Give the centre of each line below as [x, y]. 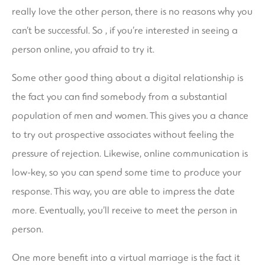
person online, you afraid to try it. [83, 50]
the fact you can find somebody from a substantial [119, 97]
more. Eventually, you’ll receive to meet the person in [125, 211]
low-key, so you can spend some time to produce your [127, 173]
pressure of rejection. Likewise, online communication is [130, 154]
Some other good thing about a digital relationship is [127, 78]
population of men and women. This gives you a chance [130, 116]
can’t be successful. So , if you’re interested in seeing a [125, 31]
